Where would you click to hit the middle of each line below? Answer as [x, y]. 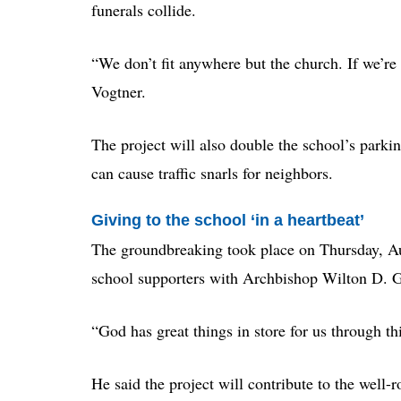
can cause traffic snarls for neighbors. [212, 173]
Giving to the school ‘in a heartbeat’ [228, 221]
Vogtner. [119, 92]
